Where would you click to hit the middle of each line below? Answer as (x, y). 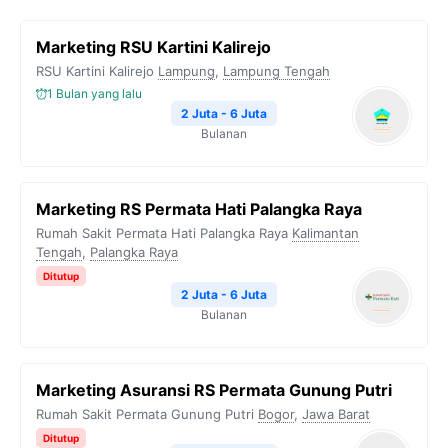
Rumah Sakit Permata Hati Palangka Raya (162, 233)
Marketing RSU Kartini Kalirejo (153, 47)
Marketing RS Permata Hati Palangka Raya (199, 209)
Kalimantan (325, 233)
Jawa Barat (336, 414)
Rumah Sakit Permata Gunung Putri (145, 414)
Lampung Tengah (276, 71)
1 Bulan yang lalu (94, 93)
